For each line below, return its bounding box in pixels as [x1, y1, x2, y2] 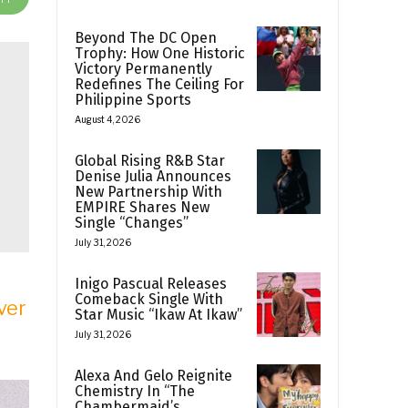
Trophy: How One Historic [75, 45, 245, 63]
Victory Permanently [75, 60, 212, 78]
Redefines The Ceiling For [75, 76, 244, 94]
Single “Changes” [75, 214, 189, 232]
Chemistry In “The [75, 382, 195, 401]
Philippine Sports [75, 91, 191, 109]
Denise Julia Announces [75, 168, 231, 186]
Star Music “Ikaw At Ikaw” [75, 306, 242, 324]
